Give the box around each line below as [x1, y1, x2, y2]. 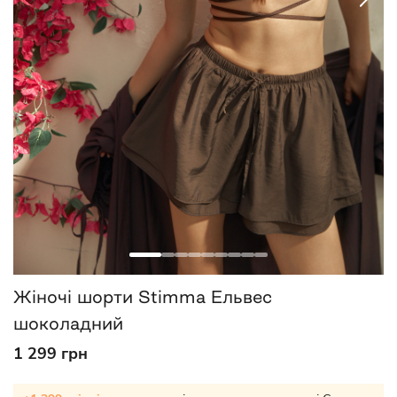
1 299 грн [13, 343, 88, 364]
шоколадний [13, 315, 123, 332]
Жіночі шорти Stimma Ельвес [13, 288, 272, 306]
